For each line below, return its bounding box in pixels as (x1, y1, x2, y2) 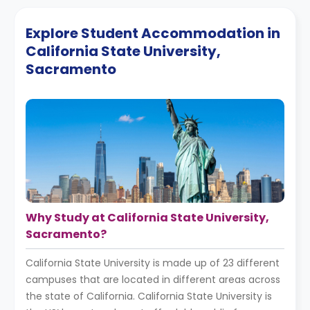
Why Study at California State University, (26, 210, 269, 226)
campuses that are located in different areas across (26, 273, 280, 286)
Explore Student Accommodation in (26, 24, 280, 43)
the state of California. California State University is (26, 289, 272, 303)
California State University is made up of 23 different (26, 256, 280, 270)
